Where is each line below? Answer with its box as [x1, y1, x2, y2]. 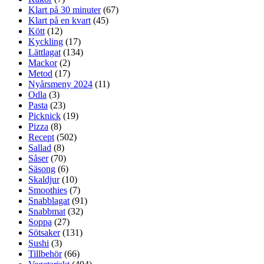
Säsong [28, 163, 55, 174]
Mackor [28, 57, 57, 68]
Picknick [28, 110, 61, 121]
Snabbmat [28, 206, 65, 216]
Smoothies [28, 184, 67, 195]
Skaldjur [28, 174, 60, 184]
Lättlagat [28, 47, 61, 57]
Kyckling [28, 36, 63, 47]
